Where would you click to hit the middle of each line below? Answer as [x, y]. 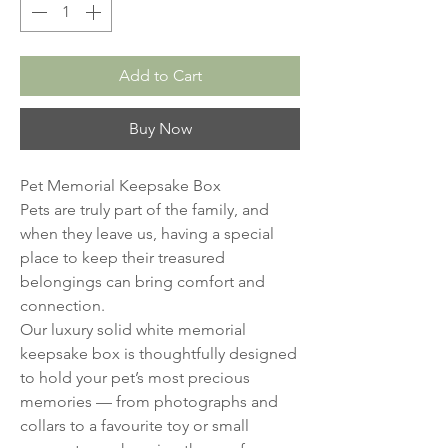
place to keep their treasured [122, 257]
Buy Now [160, 128]
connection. [62, 305]
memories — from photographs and [149, 401]
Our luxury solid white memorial [133, 329]
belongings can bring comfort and [142, 281]
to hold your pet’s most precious [135, 377]
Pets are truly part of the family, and [144, 209]
